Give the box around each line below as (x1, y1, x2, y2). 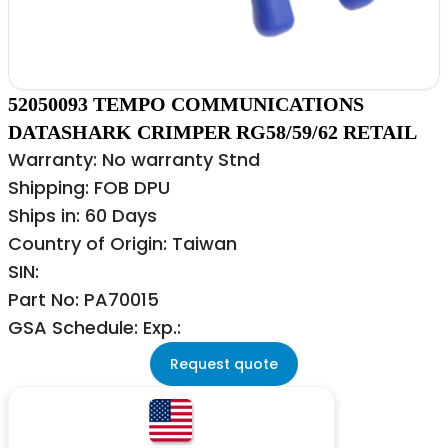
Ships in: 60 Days (8, 202, 157, 228)
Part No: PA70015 (8, 286, 159, 312)
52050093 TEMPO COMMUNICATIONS (8, 92, 364, 115)
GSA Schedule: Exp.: (8, 314, 181, 340)
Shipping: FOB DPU (8, 174, 170, 200)
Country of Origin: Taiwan (8, 230, 242, 256)
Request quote (170, 353, 278, 374)
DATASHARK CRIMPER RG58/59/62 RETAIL (8, 120, 417, 143)
